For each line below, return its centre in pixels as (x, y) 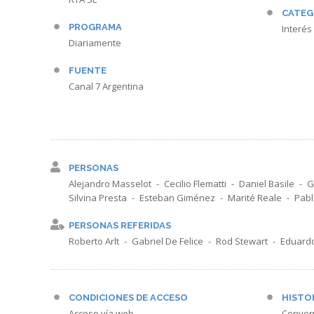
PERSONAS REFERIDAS (120, 225)
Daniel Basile (267, 184)
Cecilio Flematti (195, 184)
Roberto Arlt (94, 241)
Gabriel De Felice (168, 241)
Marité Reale (255, 198)
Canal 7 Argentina (106, 86)
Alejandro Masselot (110, 184)
